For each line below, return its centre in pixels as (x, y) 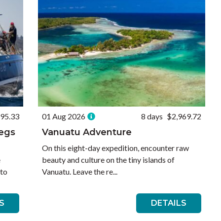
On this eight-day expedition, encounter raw (116, 148)
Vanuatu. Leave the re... (80, 171)
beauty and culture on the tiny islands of (109, 160)
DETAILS (168, 203)
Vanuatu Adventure (87, 132)
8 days (152, 116)
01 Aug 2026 (64, 116)
